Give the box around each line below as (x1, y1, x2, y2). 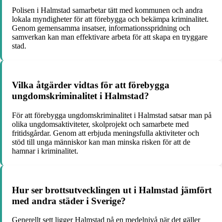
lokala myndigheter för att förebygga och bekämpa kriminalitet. (12, 15, 209, 24)
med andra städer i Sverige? (12, 195, 126, 206)
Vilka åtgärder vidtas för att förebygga (12, 80, 169, 91)
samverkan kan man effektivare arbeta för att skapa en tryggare (12, 33, 208, 42)
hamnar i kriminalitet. (12, 146, 78, 155)
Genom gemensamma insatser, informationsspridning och (12, 24, 190, 33)
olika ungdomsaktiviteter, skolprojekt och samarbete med (12, 119, 189, 128)
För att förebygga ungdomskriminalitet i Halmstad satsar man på (12, 111, 212, 119)
